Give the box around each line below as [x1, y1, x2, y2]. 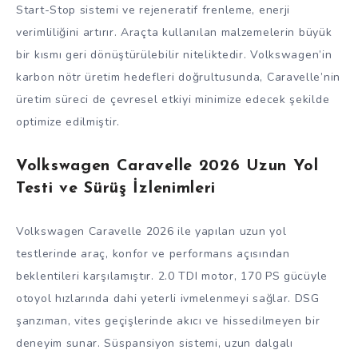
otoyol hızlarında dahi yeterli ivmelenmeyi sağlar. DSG [16, 290, 320, 306]
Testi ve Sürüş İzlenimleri [16, 181, 217, 197]
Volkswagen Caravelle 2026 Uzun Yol [16, 158, 319, 175]
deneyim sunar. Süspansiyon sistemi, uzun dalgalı [16, 335, 293, 351]
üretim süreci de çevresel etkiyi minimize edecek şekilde [16, 92, 330, 108]
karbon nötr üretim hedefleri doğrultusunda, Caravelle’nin [16, 70, 340, 86]
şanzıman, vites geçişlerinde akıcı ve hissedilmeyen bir [16, 312, 320, 328]
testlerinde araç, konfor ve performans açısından [16, 245, 290, 261]
